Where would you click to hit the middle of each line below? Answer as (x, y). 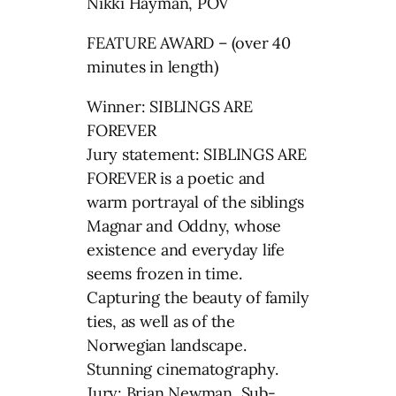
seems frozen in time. (164, 273)
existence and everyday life (186, 249)
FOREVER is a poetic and (176, 178)
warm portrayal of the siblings (195, 202)
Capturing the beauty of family (198, 297)
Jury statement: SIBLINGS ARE (197, 154)
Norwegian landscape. (167, 345)
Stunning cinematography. (183, 369)
